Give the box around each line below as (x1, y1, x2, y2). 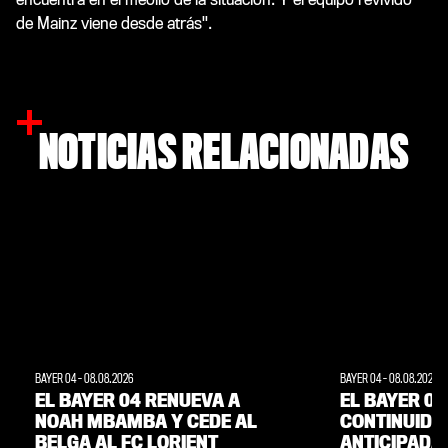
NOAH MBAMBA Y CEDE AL (35, 411, 257, 433)
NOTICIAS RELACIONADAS (38, 125, 410, 180)
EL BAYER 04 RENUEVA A (35, 390, 240, 412)
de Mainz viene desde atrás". (16, 13, 212, 33)
